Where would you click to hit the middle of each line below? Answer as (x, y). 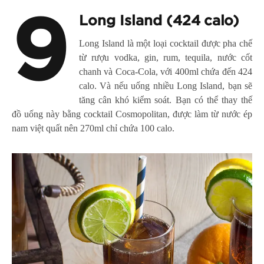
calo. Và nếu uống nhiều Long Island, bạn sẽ (166, 85)
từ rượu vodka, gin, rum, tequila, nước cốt (166, 57)
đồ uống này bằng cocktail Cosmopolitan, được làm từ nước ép (132, 114)
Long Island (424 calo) (159, 21)
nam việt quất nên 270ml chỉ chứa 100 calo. (93, 128)
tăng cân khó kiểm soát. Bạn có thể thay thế (166, 100)
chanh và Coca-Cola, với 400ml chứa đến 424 (166, 71)
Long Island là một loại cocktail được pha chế (166, 43)
